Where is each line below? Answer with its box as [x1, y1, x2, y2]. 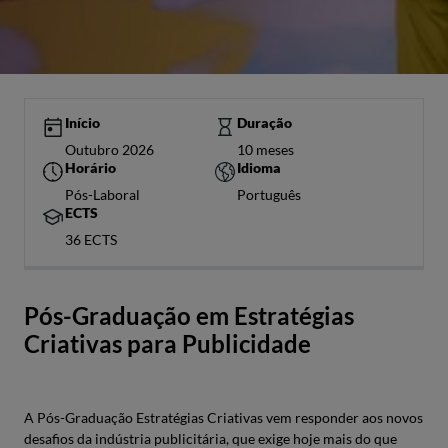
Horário [65, 159, 116, 176]
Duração [237, 114, 293, 131]
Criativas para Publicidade [24, 329, 311, 358]
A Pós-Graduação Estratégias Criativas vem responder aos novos [24, 409, 423, 426]
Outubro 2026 [65, 141, 154, 158]
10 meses [237, 141, 295, 158]
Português [237, 186, 302, 203]
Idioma [237, 159, 282, 176]
